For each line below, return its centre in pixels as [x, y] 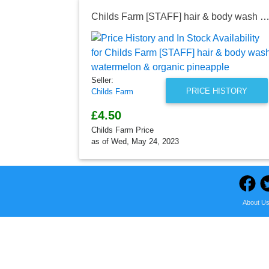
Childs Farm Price [122, 130]
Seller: [102, 80]
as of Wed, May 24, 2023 [135, 141]
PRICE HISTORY [216, 91]
